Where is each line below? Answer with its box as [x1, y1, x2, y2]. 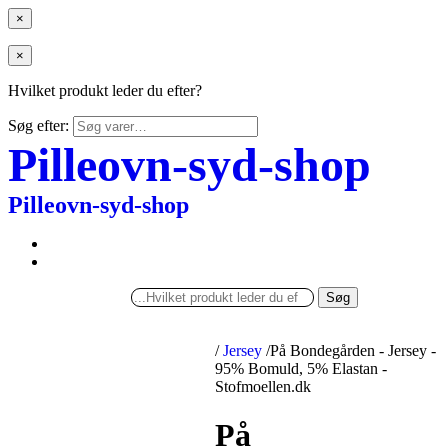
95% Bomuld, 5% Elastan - [215, 360, 388, 377]
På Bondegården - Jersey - [270, 342, 437, 359]
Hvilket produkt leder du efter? [8, 82, 202, 99]
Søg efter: [8, 117, 69, 134]
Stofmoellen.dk [215, 378, 312, 395]
